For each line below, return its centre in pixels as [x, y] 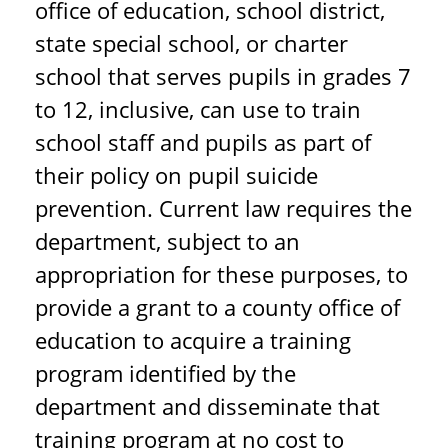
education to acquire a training [193, 340]
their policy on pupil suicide [176, 175]
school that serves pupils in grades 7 [223, 76]
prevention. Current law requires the [223, 208]
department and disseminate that [207, 406]
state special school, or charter [191, 43]
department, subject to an [167, 241]
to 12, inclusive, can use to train [198, 109]
